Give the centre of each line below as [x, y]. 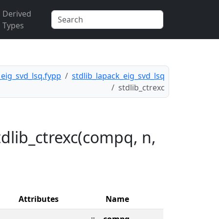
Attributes [39, 199]
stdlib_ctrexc [142, 88]
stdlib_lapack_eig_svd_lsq [118, 76]
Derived [17, 14]
